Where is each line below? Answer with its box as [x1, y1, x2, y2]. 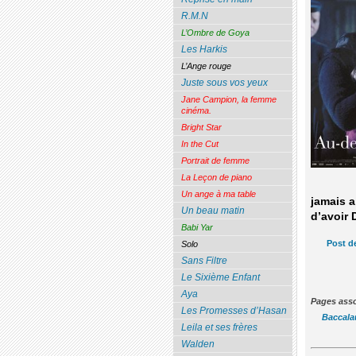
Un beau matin [180, 205, 245, 217]
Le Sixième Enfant [180, 272, 260, 284]
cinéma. [180, 106, 211, 116]
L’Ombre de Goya [180, 28, 250, 38]
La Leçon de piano [180, 172, 252, 183]
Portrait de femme [180, 156, 250, 166]
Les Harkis [180, 44, 227, 56]
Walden [180, 339, 215, 350]
